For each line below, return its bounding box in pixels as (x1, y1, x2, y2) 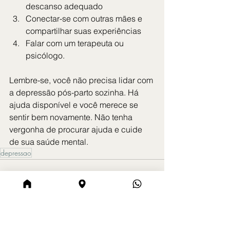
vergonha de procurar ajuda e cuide (9, 124, 144, 135)
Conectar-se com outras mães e (26, 13, 144, 24)
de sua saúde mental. (9, 137, 88, 147)
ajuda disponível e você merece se (9, 100, 140, 110)
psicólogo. (26, 50, 65, 61)
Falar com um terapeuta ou (26, 38, 126, 49)
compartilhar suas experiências (26, 26, 141, 36)
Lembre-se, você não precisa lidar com (9, 75, 155, 86)
